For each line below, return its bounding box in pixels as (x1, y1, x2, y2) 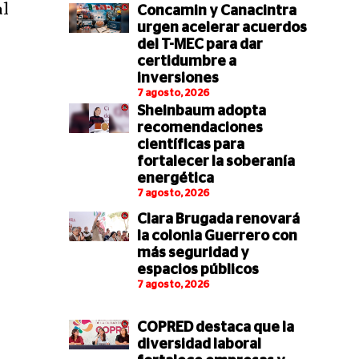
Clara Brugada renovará (136, 212, 300, 228)
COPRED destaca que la (136, 320, 294, 335)
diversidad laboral (136, 337, 261, 352)
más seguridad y (136, 246, 249, 261)
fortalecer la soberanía (136, 155, 295, 170)
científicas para (136, 138, 244, 153)
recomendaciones (136, 121, 263, 136)
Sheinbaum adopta (136, 104, 266, 119)
